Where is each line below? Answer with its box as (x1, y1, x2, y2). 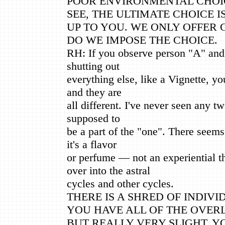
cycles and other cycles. (67, 177, 174, 190)
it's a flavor (67, 138, 117, 151)
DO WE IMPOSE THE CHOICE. (67, 33, 217, 46)
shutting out (67, 59, 120, 72)
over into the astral (67, 164, 150, 177)
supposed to (67, 111, 120, 125)
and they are (67, 85, 122, 98)
